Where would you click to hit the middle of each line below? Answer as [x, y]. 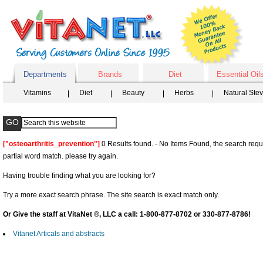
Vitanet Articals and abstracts [59, 234]
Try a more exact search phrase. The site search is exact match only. [111, 195]
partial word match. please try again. [60, 156]
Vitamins [37, 93]
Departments [45, 74]
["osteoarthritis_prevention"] [51, 144]
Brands [110, 74]
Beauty [133, 93]
